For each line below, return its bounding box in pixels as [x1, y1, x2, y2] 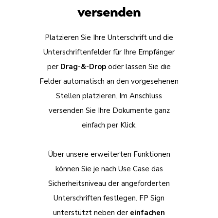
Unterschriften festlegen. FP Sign [54, 193, 164, 203]
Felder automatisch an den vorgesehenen [39, 76, 179, 87]
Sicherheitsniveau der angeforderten [48, 179, 170, 189]
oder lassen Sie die [106, 62, 171, 72]
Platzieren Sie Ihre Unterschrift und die [45, 33, 173, 43]
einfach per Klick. [81, 120, 137, 130]
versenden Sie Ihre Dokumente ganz [48, 106, 170, 116]
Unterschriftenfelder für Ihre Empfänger [43, 47, 175, 57]
